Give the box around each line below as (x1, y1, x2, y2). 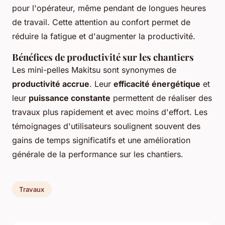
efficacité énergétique (114, 79, 200, 89)
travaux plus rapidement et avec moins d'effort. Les (12, 107, 207, 118)
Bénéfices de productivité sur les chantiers (12, 51, 194, 64)
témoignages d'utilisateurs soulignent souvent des (12, 121, 200, 132)
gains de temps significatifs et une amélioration (12, 135, 190, 146)
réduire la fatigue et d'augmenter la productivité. (12, 31, 195, 42)
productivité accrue (12, 79, 89, 89)
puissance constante (29, 93, 110, 103)
